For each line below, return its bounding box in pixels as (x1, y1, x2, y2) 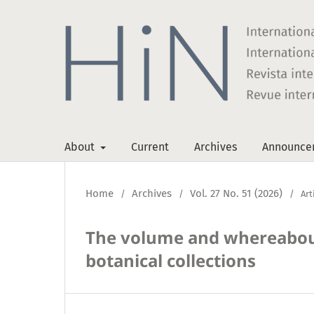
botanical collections (86, 248, 256, 272)
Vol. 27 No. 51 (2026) (190, 186, 282, 200)
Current (131, 139, 169, 153)
